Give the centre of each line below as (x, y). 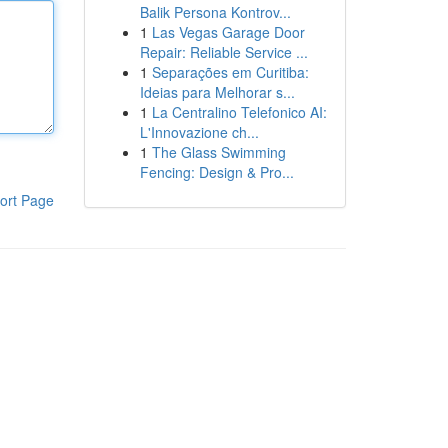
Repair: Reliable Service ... (223, 52)
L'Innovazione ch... (199, 132)
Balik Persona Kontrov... (215, 12)
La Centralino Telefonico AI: (239, 112)
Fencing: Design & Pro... (216, 172)
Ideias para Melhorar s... (217, 92)
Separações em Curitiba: (230, 72)
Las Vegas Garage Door (228, 32)
